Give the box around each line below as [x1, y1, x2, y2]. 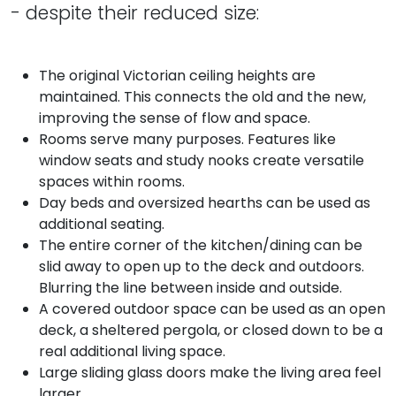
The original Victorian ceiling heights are [39, 65, 316, 87]
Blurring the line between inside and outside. [39, 278, 342, 299]
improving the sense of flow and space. [39, 108, 310, 129]
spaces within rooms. [39, 171, 185, 193]
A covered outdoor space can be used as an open [39, 299, 385, 320]
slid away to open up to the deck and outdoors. [39, 256, 364, 278]
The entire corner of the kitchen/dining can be [39, 235, 362, 256]
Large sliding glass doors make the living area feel [39, 362, 381, 384]
